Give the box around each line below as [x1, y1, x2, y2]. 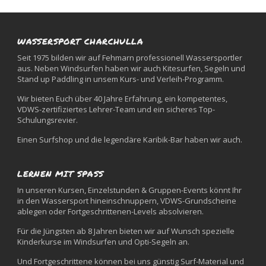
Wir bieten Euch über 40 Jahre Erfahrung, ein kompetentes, [17, 93, 228, 104]
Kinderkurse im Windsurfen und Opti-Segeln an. [17, 236, 190, 248]
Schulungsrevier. [17, 115, 78, 126]
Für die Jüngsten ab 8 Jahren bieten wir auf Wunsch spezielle [17, 226, 235, 237]
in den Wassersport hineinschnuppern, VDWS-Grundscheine [17, 195, 237, 207]
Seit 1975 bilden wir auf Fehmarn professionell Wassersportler [17, 52, 243, 64]
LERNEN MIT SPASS [17, 167, 104, 180]
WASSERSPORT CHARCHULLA [17, 35, 143, 48]
